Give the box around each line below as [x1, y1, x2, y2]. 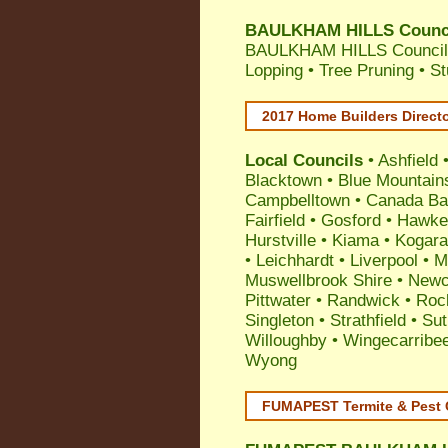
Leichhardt [256, 251, 334, 270]
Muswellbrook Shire [245, 271, 392, 290]
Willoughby [245, 331, 327, 350]
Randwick [327, 291, 400, 310]
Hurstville [245, 231, 316, 250]
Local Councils [245, 151, 368, 170]
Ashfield [378, 151, 438, 170]
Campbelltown [245, 191, 350, 210]
